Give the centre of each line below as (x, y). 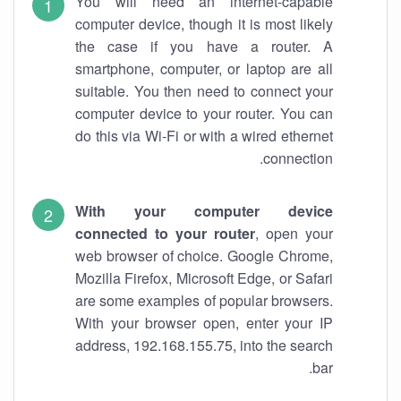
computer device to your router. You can (204, 113)
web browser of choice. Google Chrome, (204, 256)
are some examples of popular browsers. (204, 300)
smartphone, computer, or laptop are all (204, 68)
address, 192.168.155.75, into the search (204, 345)
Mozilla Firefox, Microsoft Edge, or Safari (204, 278)
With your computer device (204, 211)
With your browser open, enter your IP (204, 323)
